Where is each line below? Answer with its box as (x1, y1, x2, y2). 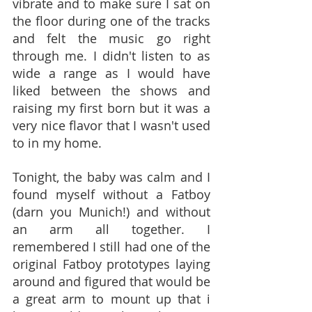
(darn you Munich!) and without (13, 203, 210, 220)
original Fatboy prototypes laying (13, 256, 210, 272)
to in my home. (13, 134, 102, 151)
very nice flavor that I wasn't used (13, 117, 210, 134)
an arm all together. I (13, 221, 210, 237)
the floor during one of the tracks (13, 13, 210, 29)
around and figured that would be (13, 273, 210, 290)
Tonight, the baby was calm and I (13, 169, 210, 185)
